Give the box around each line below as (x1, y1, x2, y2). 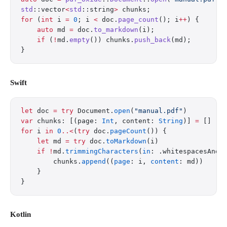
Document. (73, 107, 114, 115)
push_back (134, 36, 171, 44)
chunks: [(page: (33, 117, 102, 125)
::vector (33, 6, 65, 13)
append (82, 158, 106, 165)
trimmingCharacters (65, 147, 138, 155)
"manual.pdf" (134, 107, 183, 115)
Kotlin (10, 210, 31, 218)
